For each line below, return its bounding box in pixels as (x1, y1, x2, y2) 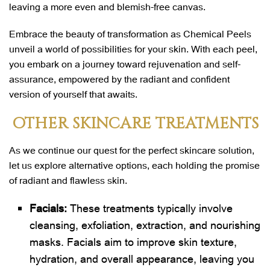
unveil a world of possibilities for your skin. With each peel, (9, 42, 257, 55)
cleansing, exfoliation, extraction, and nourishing (30, 217, 261, 232)
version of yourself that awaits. (9, 87, 137, 100)
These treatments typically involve (67, 200, 233, 215)
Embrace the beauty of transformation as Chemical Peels (9, 27, 251, 40)
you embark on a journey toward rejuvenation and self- (9, 57, 240, 70)
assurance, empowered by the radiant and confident (9, 72, 230, 85)
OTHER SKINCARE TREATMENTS (11, 113, 259, 134)
